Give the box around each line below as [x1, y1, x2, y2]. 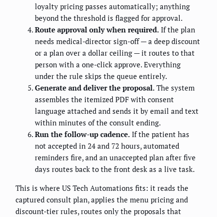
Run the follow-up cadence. [35, 129, 130, 139]
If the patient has [130, 129, 189, 139]
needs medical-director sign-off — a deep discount [35, 36, 200, 46]
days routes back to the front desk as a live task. [35, 164, 195, 174]
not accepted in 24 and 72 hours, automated [35, 141, 179, 151]
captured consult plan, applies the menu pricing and [15, 195, 188, 205]
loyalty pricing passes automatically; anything [35, 1, 190, 12]
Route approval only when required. [35, 25, 159, 35]
